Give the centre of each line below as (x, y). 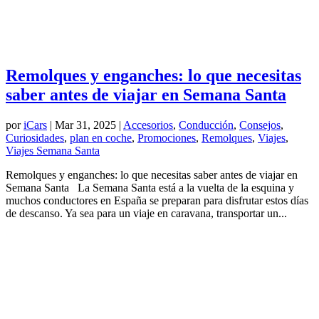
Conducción (206, 125)
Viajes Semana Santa (53, 150)
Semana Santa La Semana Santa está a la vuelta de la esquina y (150, 187)
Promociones (167, 137)
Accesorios (148, 125)
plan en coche (101, 137)
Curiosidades (35, 137)
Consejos (260, 125)
